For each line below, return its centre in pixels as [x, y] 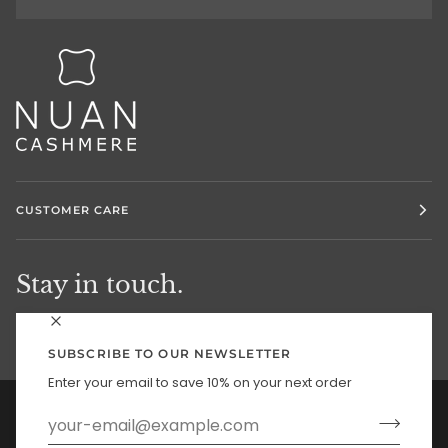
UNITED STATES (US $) [105, 430]
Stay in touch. [99, 284]
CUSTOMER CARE [73, 209]
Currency [80, 417]
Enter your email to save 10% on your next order [200, 382]
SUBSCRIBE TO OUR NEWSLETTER [170, 353]
